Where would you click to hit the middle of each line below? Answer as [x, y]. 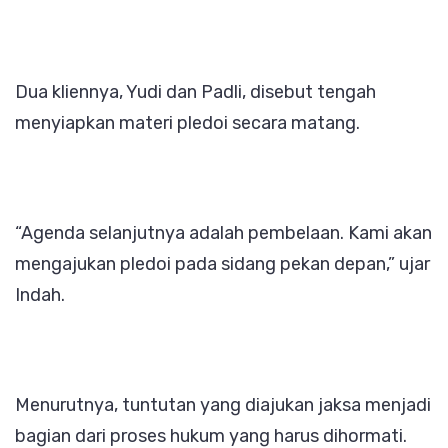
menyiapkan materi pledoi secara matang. [187, 123]
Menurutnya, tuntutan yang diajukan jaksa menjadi [223, 405]
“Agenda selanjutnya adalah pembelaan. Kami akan [223, 233]
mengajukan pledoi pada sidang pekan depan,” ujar [222, 264]
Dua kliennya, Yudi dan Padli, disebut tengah [195, 92]
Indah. [40, 295]
